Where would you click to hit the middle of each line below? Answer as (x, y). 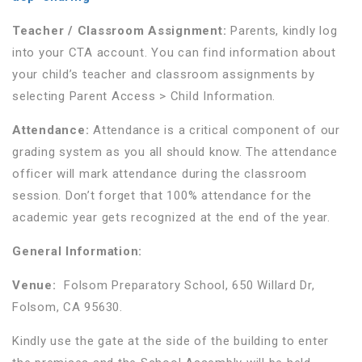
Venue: (34, 285)
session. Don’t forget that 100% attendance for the (162, 195)
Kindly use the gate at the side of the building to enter (170, 341)
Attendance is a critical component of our (217, 130)
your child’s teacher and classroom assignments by (164, 74)
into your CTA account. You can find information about (174, 52)
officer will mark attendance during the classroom (160, 173)
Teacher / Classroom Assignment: (120, 30)
